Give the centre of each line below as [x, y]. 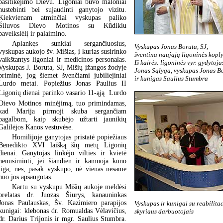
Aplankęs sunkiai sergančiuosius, [69, 43]
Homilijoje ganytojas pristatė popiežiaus [69, 137]
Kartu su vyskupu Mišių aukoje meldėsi [69, 187]
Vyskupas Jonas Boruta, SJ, [171, 46]
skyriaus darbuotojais [164, 211]
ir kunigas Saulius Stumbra [171, 78]
